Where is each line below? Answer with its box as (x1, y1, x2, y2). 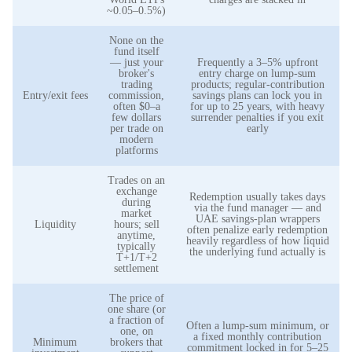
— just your (109, 57, 163, 68)
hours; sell (113, 218, 159, 230)
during (122, 196, 151, 208)
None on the (109, 35, 163, 46)
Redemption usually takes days (189, 191, 325, 203)
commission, (108, 90, 164, 101)
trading (120, 79, 152, 90)
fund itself (113, 46, 159, 57)
